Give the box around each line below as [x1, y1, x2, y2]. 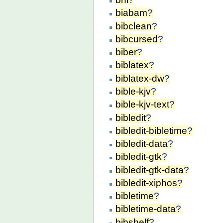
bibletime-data [115, 204, 176, 215]
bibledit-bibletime [115, 125, 188, 136]
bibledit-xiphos [115, 177, 178, 188]
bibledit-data [115, 138, 168, 149]
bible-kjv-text [115, 99, 170, 110]
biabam [115, 7, 148, 18]
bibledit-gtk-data [115, 164, 184, 175]
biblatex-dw [115, 73, 165, 84]
